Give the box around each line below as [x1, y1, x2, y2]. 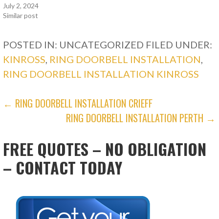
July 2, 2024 [3, 1, 39, 10]
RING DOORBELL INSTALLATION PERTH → [66, 110, 216, 126]
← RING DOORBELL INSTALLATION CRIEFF [3, 96, 153, 111]
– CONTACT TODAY [3, 156, 123, 179]
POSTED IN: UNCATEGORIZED [3, 39, 146, 51]
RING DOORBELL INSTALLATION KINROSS [3, 68, 199, 80]
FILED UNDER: [146, 39, 213, 51]
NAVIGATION [2, 114, 89, 140]
